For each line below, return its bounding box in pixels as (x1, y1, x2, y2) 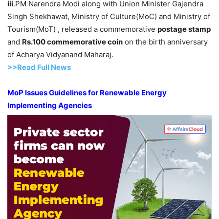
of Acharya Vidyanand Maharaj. (7, 49, 113, 59)
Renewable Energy (100, 88, 167, 97)
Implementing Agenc (7, 100, 82, 110)
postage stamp (157, 24, 211, 34)
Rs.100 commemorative (22, 37, 108, 46)
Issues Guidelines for (23, 88, 100, 97)
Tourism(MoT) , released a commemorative (7, 24, 157, 34)
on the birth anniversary (123, 37, 208, 46)
